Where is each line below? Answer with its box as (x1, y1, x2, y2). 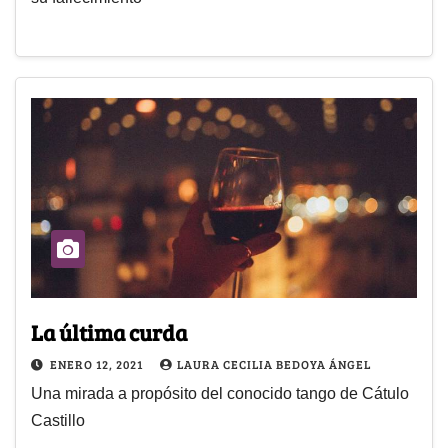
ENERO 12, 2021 (50, 356, 146, 373)
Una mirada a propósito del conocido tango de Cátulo (31, 385, 409, 403)
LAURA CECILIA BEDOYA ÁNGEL (177, 356, 371, 373)
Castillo (31, 412, 85, 430)
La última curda (31, 317, 187, 348)
